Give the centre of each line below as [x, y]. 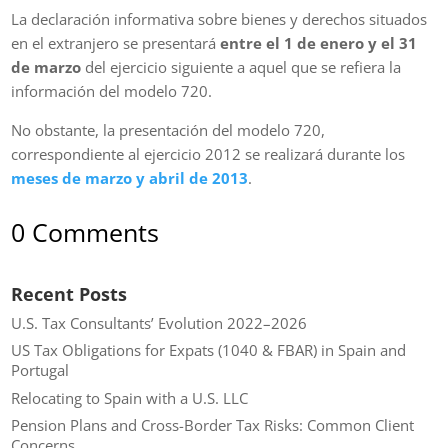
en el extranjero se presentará [116, 42]
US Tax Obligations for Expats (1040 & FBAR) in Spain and [209, 350]
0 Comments [85, 231]
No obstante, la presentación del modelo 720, [168, 129]
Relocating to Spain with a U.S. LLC [130, 397]
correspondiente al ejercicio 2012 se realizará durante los [208, 153]
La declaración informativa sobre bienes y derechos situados [219, 18]
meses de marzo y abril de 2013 [130, 177]
